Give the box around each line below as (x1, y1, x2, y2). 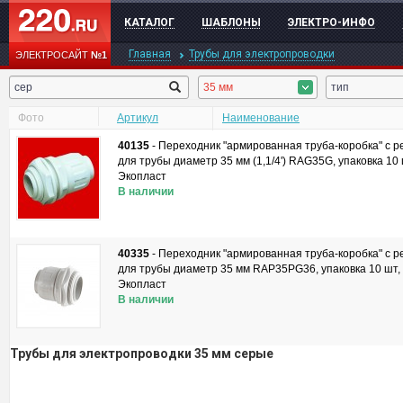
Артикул (117, 112, 158, 124)
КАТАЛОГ (124, 16, 175, 29)
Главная (129, 48, 171, 60)
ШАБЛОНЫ (201, 16, 261, 29)
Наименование (222, 112, 300, 124)
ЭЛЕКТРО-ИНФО (288, 16, 375, 29)
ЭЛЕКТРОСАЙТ (15, 49, 91, 60)
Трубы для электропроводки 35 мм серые (10, 346, 273, 361)
